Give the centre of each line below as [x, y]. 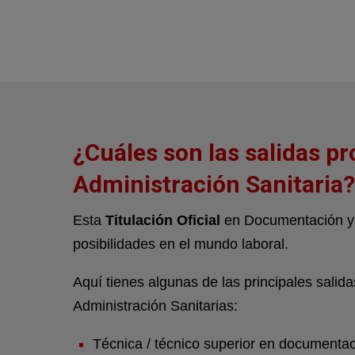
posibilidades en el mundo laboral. [181, 244]
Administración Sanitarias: [155, 306]
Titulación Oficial [163, 221]
